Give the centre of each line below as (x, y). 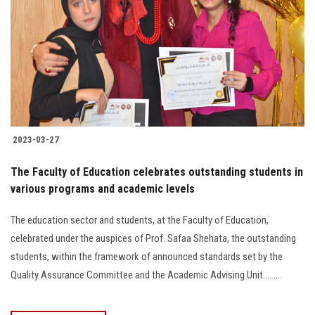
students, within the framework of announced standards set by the (147, 257)
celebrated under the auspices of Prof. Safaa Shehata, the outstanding (153, 239)
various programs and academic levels (103, 189)
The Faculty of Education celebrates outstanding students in (157, 172)
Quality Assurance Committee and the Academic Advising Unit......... (146, 275)
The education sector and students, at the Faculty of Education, (140, 220)
